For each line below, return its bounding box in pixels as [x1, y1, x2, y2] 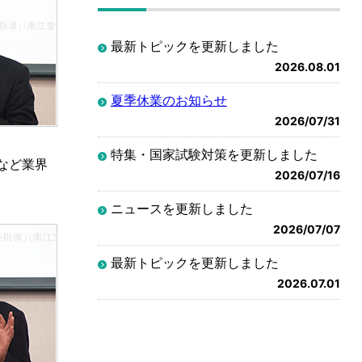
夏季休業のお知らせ [111, 91, 227, 108]
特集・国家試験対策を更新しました [111, 145, 318, 162]
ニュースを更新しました [111, 200, 253, 217]
